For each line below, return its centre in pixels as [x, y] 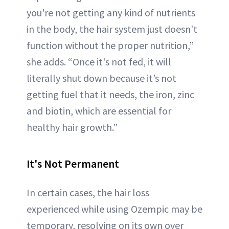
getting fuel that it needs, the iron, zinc [110, 95]
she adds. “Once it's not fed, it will [99, 62]
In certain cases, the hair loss [88, 193]
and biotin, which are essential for [99, 111]
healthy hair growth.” [72, 127]
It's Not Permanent [73, 164]
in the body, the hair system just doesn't [112, 29]
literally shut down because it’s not [101, 78]
